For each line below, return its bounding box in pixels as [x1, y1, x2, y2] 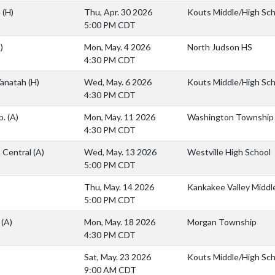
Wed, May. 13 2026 [84, 146, 157, 157]
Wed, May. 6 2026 [84, 76, 152, 87]
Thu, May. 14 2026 [84, 181, 154, 192]
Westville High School [187, 146, 271, 157]
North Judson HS [187, 41, 252, 52]
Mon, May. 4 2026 [84, 41, 150, 52]
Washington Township [187, 111, 274, 122]
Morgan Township [187, 216, 257, 227]
